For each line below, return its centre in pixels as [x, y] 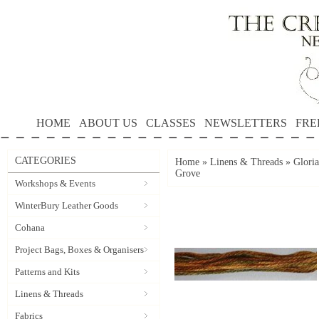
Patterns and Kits [47, 272]
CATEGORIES [46, 161]
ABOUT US [109, 123]
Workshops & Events [55, 183]
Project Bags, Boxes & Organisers [79, 250]
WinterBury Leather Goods [67, 205]
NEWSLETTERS [246, 123]
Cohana [30, 228]
